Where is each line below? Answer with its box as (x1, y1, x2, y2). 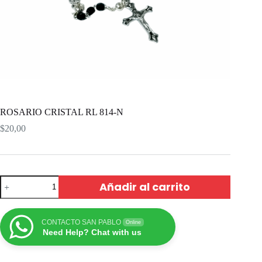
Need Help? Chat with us (43, 227, 142, 237)
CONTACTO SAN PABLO (42, 218, 121, 226)
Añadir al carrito (99, 180, 190, 195)
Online (126, 219, 141, 225)
